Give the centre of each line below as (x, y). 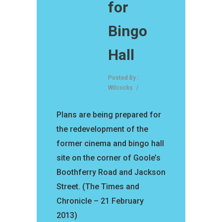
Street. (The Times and (98, 187)
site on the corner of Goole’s (109, 158)
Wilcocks (120, 88)
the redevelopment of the (102, 129)
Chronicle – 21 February (100, 201)
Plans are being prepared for (109, 115)
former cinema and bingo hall (110, 144)
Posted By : (123, 78)
